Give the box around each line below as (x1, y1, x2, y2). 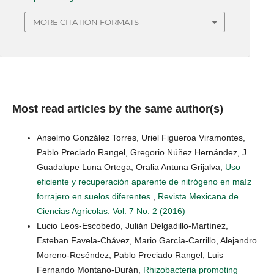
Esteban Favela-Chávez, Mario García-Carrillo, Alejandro (37, 235, 257, 246)
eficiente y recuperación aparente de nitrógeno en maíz (37, 177, 251, 187)
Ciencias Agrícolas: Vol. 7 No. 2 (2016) (37, 206, 185, 217)
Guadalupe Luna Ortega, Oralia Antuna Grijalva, (37, 162, 225, 172)
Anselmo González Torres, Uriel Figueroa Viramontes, (37, 133, 245, 143)
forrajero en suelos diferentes (37, 191, 153, 202)
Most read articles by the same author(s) (12, 103, 223, 116)
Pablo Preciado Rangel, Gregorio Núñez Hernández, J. (37, 147, 249, 158)
